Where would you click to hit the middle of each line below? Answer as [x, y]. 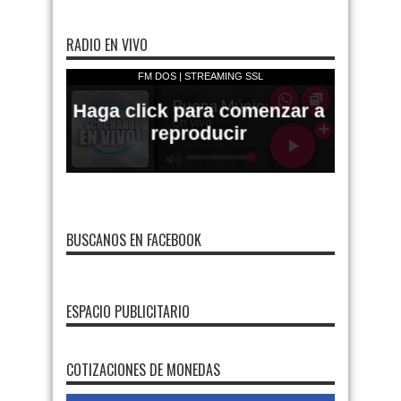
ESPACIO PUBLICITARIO [128, 311]
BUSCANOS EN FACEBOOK [134, 240]
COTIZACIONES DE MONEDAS [143, 370]
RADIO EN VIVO [107, 45]
